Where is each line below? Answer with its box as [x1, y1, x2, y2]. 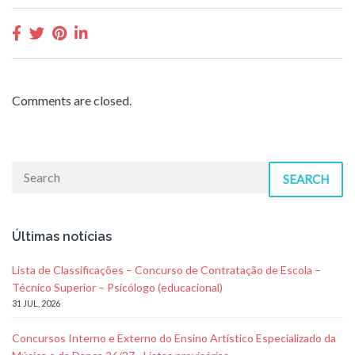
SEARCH [283, 171, 329, 186]
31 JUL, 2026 [12, 297, 60, 308]
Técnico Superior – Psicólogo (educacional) [12, 280, 223, 294]
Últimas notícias [12, 228, 112, 244]
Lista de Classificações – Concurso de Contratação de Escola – [12, 262, 321, 277]
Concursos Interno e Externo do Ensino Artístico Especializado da [12, 330, 336, 345]
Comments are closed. [12, 92, 132, 108]
